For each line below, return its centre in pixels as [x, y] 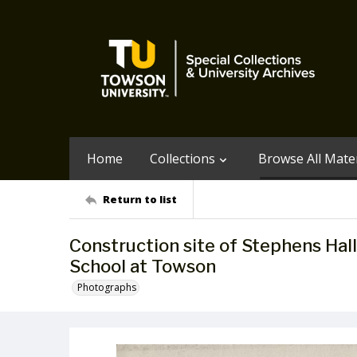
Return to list [140, 199]
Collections [182, 159]
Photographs [107, 287]
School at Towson [143, 266]
